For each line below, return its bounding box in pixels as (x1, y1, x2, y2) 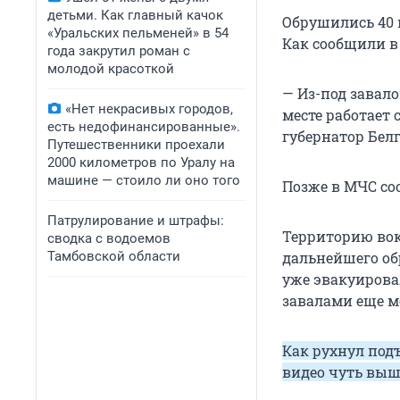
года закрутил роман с (47, 43, 190, 59)
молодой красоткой (47, 61, 174, 77)
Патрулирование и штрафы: (47, 212, 224, 229)
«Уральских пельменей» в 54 (47, 25, 229, 41)
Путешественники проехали (47, 137, 225, 153)
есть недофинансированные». (47, 119, 240, 135)
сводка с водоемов (47, 230, 171, 246)
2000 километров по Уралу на (47, 154, 235, 171)
